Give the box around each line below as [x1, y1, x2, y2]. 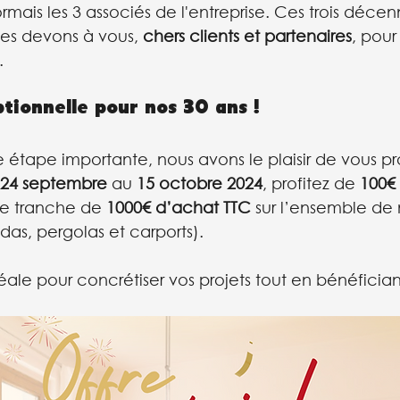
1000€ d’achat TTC [106, 196, 251, 217]
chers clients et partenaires [143, 25, 352, 46]
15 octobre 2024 [132, 172, 262, 193]
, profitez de [262, 172, 360, 193]
